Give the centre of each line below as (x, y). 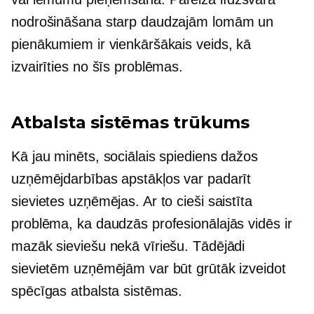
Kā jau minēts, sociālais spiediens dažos (135, 156)
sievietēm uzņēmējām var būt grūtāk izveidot (149, 268)
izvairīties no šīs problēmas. (97, 67)
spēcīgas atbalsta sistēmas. (97, 291)
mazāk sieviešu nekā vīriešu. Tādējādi (128, 246)
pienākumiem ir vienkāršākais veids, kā (131, 44)
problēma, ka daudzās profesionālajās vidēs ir (152, 224)
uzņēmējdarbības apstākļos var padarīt (131, 179)
